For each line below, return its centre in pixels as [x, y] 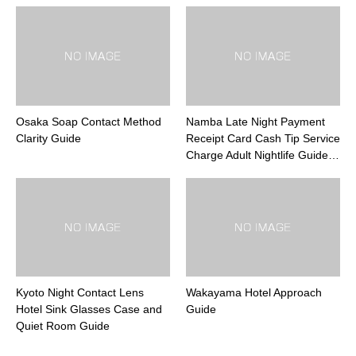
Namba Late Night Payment [255, 121]
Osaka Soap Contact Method [89, 121]
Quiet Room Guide [63, 326]
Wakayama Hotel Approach [254, 293]
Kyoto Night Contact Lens [80, 293]
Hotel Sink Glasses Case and [89, 310]
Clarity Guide [48, 138]
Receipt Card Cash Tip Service [263, 138]
